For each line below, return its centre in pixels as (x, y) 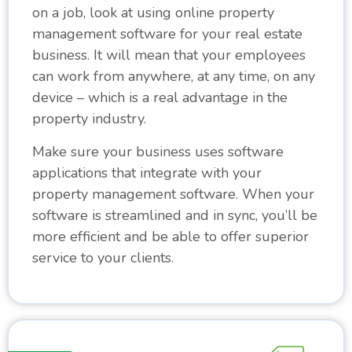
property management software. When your (173, 194)
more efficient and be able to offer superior (170, 236)
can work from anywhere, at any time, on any (174, 77)
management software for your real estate (167, 34)
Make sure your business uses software (158, 151)
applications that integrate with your (147, 172)
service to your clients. (103, 257)
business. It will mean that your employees (169, 55)
